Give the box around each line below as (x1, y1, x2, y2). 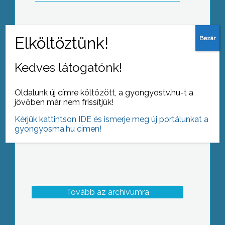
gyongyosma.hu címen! (15, 124, 102, 134)
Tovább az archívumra (66, 187, 149, 197)
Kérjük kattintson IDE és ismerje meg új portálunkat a (15, 114, 209, 124)
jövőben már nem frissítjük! (15, 97, 114, 107)
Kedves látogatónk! (15, 60, 123, 75)
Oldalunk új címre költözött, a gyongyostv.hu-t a (15, 87, 194, 97)
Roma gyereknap (75, 42, 140, 52)
